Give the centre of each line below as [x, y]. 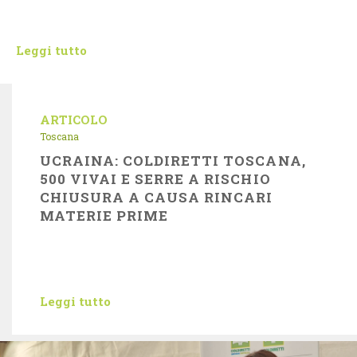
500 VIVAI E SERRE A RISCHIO [155, 179]
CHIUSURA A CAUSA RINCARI [157, 197]
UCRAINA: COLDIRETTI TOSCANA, [173, 161]
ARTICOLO [74, 120]
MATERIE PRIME [104, 216]
